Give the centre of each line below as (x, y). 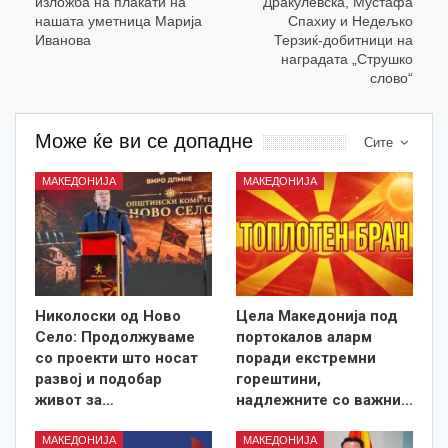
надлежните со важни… (324, 400)
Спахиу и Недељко (350, 21)
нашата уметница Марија (118, 21)
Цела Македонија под (317, 316)
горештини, (278, 379)
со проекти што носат (116, 358)
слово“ (391, 78)
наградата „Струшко (347, 59)
